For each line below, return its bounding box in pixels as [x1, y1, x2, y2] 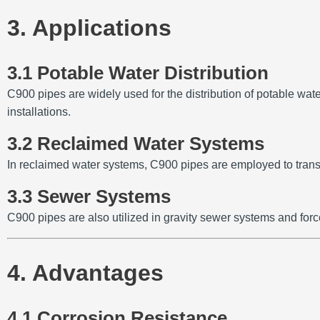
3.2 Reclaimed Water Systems [7, 133, 264, 155]
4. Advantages [7, 259, 164, 286]
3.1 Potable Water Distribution [7, 62, 269, 84]
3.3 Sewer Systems [7, 186, 171, 208]
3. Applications [7, 14, 171, 41]
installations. [7, 106, 71, 119]
